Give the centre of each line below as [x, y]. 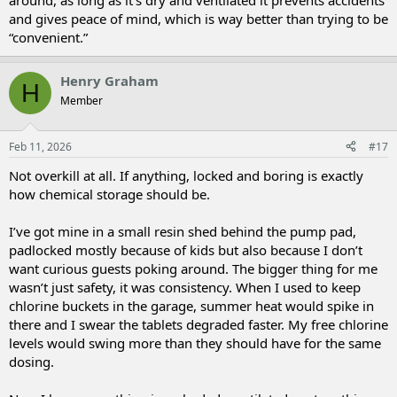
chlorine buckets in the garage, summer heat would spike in [191, 305]
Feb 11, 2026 [40, 146]
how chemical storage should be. [109, 194]
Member [82, 101]
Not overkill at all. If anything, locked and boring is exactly [186, 175]
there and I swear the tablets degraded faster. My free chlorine [198, 324]
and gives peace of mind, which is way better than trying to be [198, 19]
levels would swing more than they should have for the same [195, 343]
